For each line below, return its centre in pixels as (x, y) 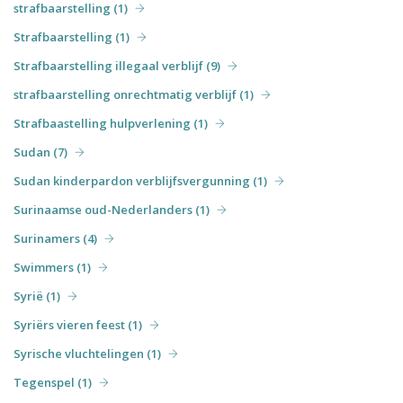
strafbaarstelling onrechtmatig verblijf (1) (134, 94)
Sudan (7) (40, 152)
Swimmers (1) (52, 267)
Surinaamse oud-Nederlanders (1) (112, 209)
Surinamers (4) (55, 238)
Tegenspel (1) (53, 382)
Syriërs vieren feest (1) (78, 324)
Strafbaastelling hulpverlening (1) (111, 123)
